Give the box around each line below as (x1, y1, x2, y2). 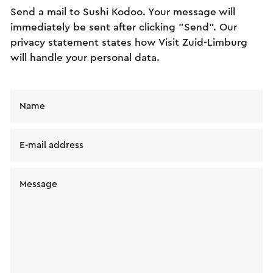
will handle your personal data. (10, 52, 160, 63)
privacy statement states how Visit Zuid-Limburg (10, 37, 247, 48)
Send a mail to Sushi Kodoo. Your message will (10, 6, 235, 17)
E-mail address (19, 140, 83, 150)
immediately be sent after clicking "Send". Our (10, 21, 237, 32)
